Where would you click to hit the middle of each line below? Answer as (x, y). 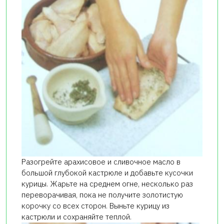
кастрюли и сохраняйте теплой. (76, 216)
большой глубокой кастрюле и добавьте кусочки (107, 172)
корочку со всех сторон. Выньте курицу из (95, 205)
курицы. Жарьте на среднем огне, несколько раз (107, 183)
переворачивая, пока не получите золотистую (102, 194)
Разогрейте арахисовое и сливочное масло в (101, 161)
